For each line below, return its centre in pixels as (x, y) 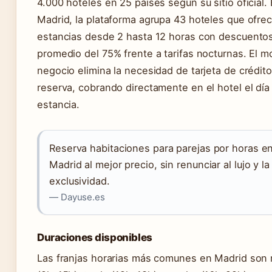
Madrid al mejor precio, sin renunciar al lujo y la (159, 165)
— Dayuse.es (77, 197)
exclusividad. (80, 181)
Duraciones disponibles (95, 238)
